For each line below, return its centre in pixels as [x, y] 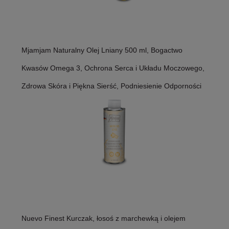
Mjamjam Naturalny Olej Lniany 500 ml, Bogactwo [102, 50]
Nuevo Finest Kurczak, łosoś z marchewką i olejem [104, 218]
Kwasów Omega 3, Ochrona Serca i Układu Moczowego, [113, 68]
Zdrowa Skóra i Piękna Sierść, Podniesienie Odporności [111, 86]
